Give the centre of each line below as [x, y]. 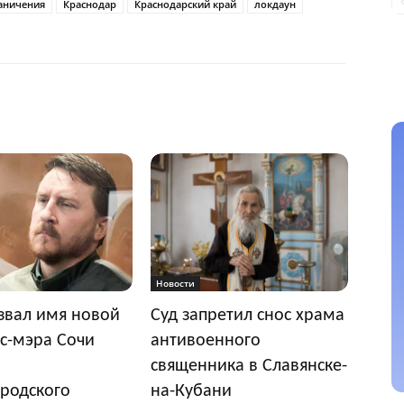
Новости [176, 284]
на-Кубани [192, 392]
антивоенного [206, 341]
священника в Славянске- [249, 367]
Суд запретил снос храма [248, 316]
